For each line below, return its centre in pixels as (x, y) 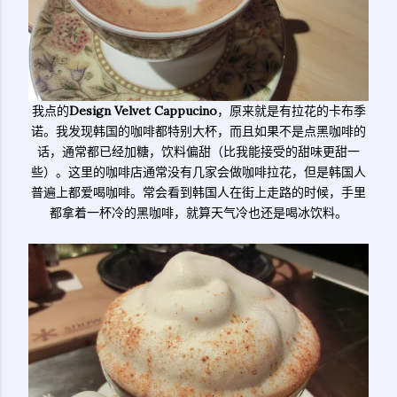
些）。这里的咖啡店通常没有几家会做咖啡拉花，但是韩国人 (198, 172)
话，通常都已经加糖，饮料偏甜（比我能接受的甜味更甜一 (198, 152)
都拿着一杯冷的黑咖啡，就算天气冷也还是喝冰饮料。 (198, 213)
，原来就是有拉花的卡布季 (291, 111)
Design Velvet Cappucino (143, 111)
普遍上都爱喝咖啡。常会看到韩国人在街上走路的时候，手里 (198, 192)
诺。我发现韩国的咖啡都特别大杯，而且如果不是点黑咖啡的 (198, 131)
